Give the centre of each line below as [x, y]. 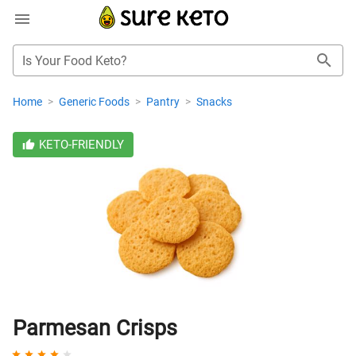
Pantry [164, 102]
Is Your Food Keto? [75, 61]
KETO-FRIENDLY [81, 145]
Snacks [214, 102]
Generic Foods [95, 102]
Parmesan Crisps [95, 328]
